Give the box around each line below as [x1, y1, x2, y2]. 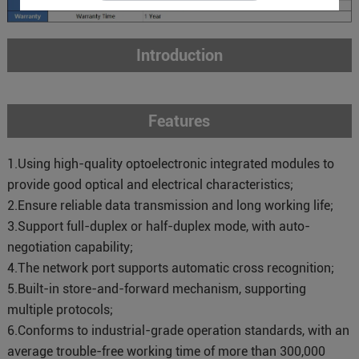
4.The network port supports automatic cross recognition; [6, 260, 334, 276]
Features [148, 111, 211, 131]
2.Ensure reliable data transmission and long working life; [6, 197, 333, 213]
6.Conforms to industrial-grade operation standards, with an [6, 322, 349, 338]
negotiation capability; [6, 239, 133, 255]
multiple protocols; [6, 301, 113, 317]
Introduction [135, 45, 223, 65]
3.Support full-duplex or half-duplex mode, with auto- [6, 218, 310, 234]
